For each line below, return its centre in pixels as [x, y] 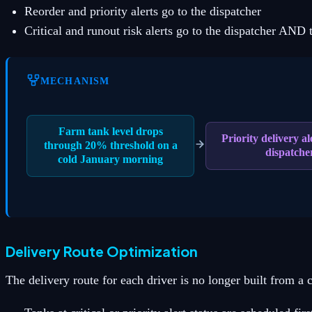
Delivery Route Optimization [102, 251]
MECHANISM [75, 81]
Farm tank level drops [110, 132]
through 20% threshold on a [110, 146]
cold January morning [111, 159]
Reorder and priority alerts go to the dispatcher [143, 11]
